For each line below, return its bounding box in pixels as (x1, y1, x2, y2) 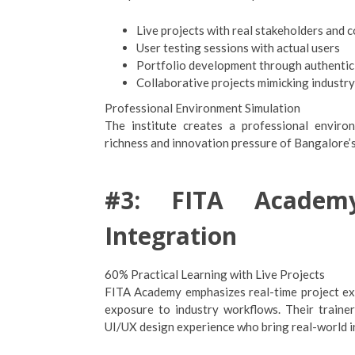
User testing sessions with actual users (136, 40, 340, 55)
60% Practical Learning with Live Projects (105, 267, 325, 281)
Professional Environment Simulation (105, 101, 300, 115)
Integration (105, 219, 237, 252)
